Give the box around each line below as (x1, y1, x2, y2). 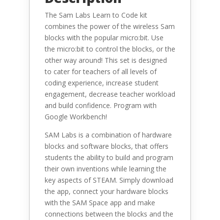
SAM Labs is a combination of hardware (44, 130, 172, 140)
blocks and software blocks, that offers (44, 141, 168, 151)
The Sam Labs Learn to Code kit (44, 10, 147, 20)
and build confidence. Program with (44, 101, 157, 110)
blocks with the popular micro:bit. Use (44, 33, 164, 43)
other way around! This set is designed (44, 55, 167, 65)
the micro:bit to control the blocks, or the (44, 44, 175, 54)
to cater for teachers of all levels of (44, 67, 157, 77)
